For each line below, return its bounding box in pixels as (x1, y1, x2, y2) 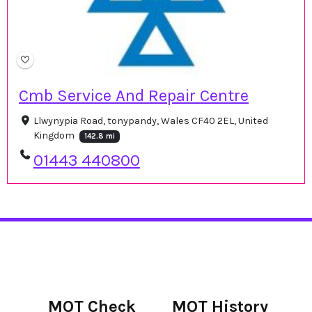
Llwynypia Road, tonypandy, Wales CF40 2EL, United (33, 115, 268, 127)
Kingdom (33, 130, 77, 142)
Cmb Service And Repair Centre (19, 86, 249, 106)
